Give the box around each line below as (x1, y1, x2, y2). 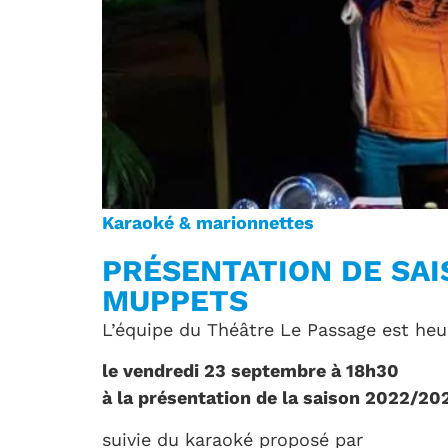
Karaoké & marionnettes (102, 212, 314, 233)
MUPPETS (102, 283, 248, 318)
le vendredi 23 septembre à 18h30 (102, 360, 399, 382)
